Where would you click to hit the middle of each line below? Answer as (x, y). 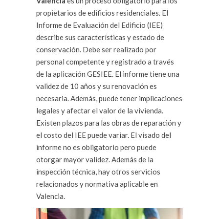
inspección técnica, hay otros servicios (98, 172)
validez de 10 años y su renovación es (97, 86)
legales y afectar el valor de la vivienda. (100, 111)
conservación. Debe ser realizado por (96, 50)
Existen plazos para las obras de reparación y (109, 123)
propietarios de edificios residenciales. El (102, 13)
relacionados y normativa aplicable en (97, 184)
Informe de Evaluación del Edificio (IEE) (99, 25)
